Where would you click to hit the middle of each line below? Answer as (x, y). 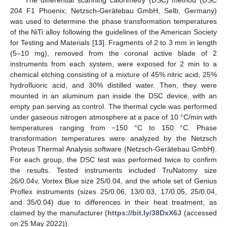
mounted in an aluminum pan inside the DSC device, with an (113, 96)
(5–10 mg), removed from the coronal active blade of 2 (113, 53)
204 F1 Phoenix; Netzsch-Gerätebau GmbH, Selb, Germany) (113, 10)
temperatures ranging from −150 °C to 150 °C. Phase (113, 127)
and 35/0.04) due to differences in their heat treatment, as (113, 202)
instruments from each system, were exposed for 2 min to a (113, 64)
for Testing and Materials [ (52, 42)
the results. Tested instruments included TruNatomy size (113, 170)
